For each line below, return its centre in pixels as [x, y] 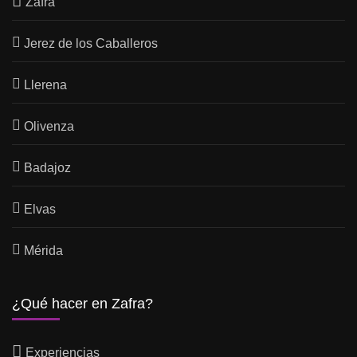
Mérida [44, 250]
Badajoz [48, 167]
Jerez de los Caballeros [91, 43]
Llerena [46, 84]
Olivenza [49, 126]
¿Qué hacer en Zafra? [82, 303]
